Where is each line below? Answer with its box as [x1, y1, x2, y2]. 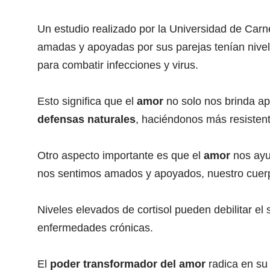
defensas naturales [37, 113, 136, 125]
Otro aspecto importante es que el [37, 149, 204, 162]
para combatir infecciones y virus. [37, 59, 198, 71]
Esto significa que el [37, 95, 137, 107]
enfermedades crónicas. [37, 222, 153, 234]
